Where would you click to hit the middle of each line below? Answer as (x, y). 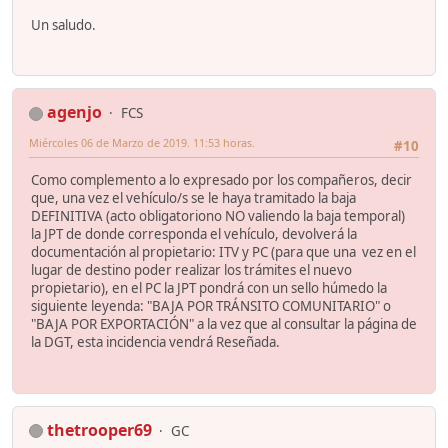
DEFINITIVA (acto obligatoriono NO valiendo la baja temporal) (218, 216)
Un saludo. (63, 24)
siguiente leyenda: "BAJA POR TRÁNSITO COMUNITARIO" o (211, 306)
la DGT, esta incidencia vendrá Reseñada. (155, 342)
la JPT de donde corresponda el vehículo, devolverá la (194, 234)
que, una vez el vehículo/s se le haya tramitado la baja (193, 198)
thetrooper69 (99, 429)
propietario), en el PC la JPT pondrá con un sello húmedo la (209, 288)
